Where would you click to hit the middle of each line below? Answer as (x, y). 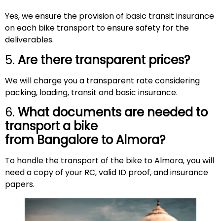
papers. (20, 184)
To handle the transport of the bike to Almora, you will (110, 160)
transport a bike (51, 126)
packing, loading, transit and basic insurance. (91, 92)
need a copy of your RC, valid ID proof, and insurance (107, 172)
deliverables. (29, 40)
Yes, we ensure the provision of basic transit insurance (110, 16)
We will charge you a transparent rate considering (102, 80)
